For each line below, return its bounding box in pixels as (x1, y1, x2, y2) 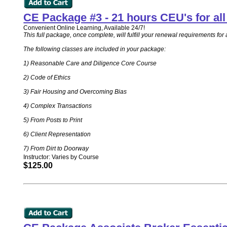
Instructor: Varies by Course (23, 154, 99, 161)
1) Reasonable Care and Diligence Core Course (23, 60, 157, 67)
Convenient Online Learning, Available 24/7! (23, 24, 145, 31)
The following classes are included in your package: (23, 46, 166, 53)
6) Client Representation (23, 131, 91, 138)
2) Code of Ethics (23, 74, 71, 81)
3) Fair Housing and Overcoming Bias (23, 88, 127, 95)
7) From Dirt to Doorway (23, 145, 89, 152)
